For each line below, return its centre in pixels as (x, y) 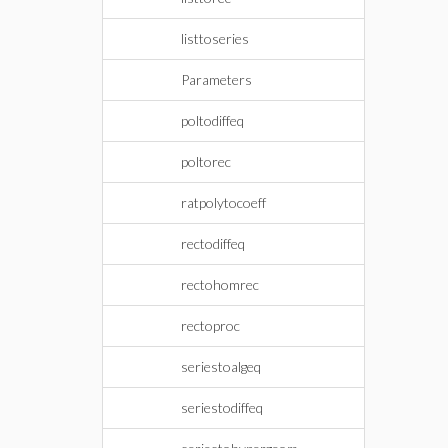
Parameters (216, 79)
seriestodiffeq (222, 407)
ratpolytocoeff (223, 202)
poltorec (206, 161)
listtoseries (215, 38)
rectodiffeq (213, 243)
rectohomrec (220, 284)
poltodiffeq (212, 120)
